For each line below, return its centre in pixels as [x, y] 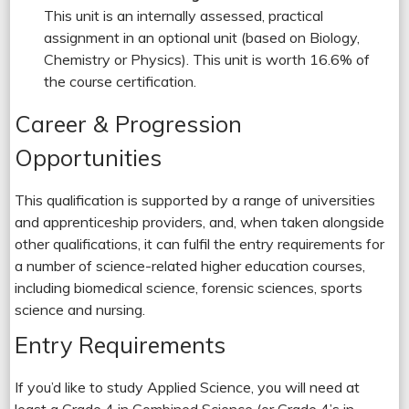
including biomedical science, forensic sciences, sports [189, 287]
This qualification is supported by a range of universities [195, 199]
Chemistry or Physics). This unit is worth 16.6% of [207, 59]
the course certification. [121, 81]
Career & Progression [129, 123]
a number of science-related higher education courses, [190, 265]
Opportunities [89, 157]
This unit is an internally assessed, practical [184, 15]
